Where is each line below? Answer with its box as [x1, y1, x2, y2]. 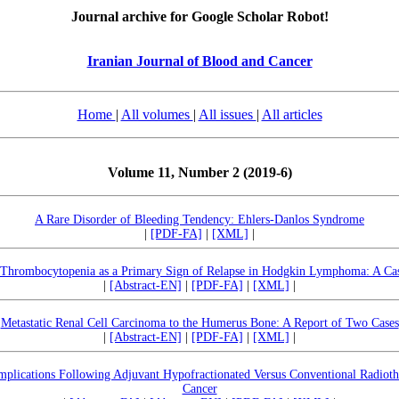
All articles [261, 107, 322, 122]
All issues [198, 107, 256, 122]
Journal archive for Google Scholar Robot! [70, 9, 329, 24]
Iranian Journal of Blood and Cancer [86, 53, 313, 69]
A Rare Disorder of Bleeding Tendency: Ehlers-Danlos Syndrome [35, 213, 364, 226]
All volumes [120, 107, 193, 122]
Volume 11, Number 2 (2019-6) [107, 165, 292, 180]
